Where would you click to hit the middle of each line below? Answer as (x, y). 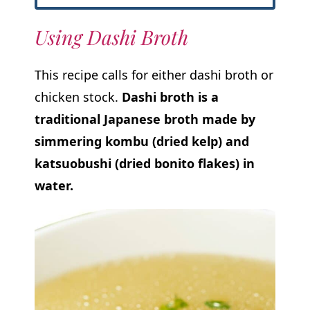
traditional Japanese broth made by (145, 119)
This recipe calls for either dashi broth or (154, 75)
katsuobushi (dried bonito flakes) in (144, 164)
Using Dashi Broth (111, 36)
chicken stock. (78, 97)
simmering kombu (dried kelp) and (142, 142)
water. (54, 186)
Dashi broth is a (170, 97)
